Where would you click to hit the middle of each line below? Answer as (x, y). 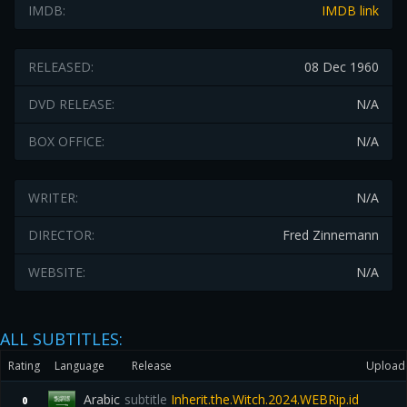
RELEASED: (61, 67)
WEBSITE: (57, 272)
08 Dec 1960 (342, 67)
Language (79, 366)
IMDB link (350, 10)
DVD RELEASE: (71, 104)
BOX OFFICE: (66, 141)
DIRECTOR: (61, 235)
